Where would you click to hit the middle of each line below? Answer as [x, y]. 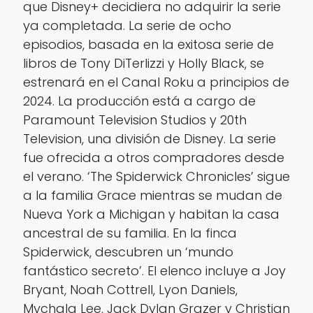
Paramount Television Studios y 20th [134, 119]
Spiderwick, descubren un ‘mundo [128, 252]
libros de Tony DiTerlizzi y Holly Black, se [143, 63]
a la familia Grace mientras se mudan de [152, 195]
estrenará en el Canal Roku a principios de [156, 82]
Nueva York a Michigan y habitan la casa [151, 214]
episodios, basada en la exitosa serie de [148, 44]
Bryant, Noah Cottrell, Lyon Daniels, [130, 289]
